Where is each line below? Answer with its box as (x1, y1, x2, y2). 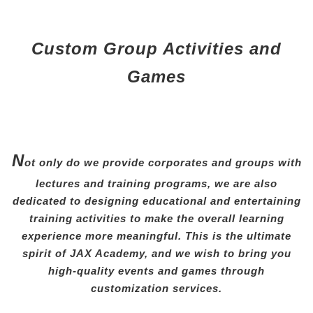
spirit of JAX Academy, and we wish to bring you (22, 247, 291, 260)
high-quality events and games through (48, 265, 265, 277)
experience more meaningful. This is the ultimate (22, 230, 291, 242)
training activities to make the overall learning (29, 212, 284, 225)
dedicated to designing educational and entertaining (12, 195, 301, 208)
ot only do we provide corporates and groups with (24, 156, 302, 169)
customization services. (91, 282, 222, 295)
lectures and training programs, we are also (36, 177, 277, 190)
